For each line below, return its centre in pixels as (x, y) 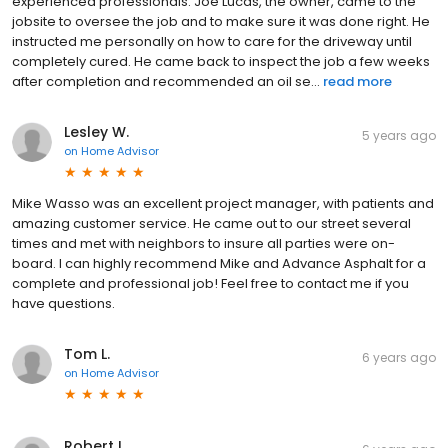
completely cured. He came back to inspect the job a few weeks (221, 61)
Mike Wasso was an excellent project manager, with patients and (223, 203)
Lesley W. (96, 131)
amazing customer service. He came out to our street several (211, 223)
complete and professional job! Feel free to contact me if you (210, 283)
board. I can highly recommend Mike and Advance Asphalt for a (219, 263)
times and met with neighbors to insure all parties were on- (203, 243)
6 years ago (399, 357)
